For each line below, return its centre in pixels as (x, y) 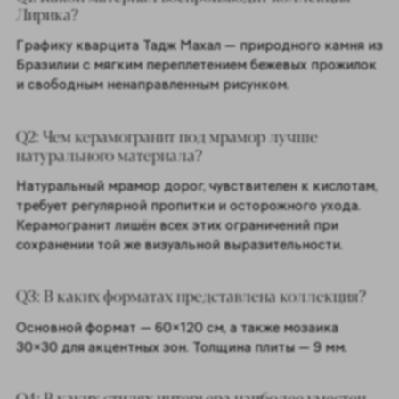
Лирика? (47, 13)
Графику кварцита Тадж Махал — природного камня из (199, 45)
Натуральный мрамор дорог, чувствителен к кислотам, (196, 185)
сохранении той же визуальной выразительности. (181, 244)
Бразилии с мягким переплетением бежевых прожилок (196, 65)
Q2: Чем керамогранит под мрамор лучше (167, 135)
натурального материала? (109, 154)
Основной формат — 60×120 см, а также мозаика (177, 327)
